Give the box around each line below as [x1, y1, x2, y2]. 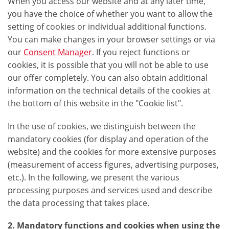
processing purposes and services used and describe [8, 185, 212, 196]
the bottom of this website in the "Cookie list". [8, 98, 183, 109]
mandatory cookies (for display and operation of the [8, 133, 209, 145]
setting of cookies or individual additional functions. [8, 21, 207, 33]
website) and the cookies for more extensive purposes [8, 146, 216, 158]
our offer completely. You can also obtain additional [8, 72, 208, 84]
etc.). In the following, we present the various [8, 172, 179, 184]
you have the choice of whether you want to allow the [8, 8, 213, 20]
